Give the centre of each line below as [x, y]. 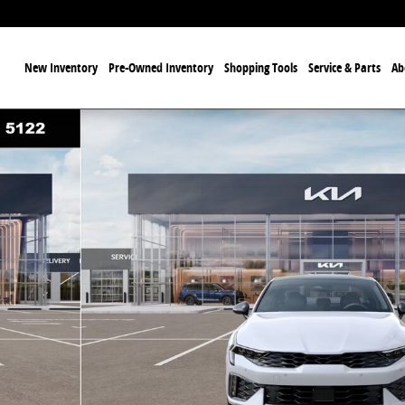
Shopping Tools [260, 67]
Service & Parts [344, 67]
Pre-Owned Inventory [160, 67]
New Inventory [61, 67]
